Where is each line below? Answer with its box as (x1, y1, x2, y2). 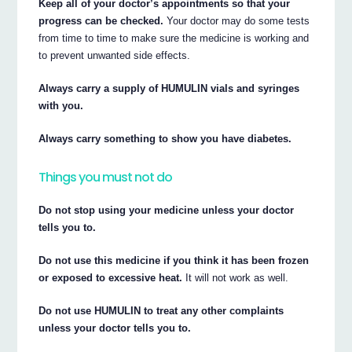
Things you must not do (38, 168, 173, 187)
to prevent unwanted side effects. (38, 49, 191, 61)
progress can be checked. (38, 14, 164, 27)
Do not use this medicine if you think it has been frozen (38, 254, 310, 266)
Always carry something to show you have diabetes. (38, 132, 292, 145)
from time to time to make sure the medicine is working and (38, 31, 310, 44)
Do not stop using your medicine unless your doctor (38, 203, 295, 216)
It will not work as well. (182, 271, 289, 284)
